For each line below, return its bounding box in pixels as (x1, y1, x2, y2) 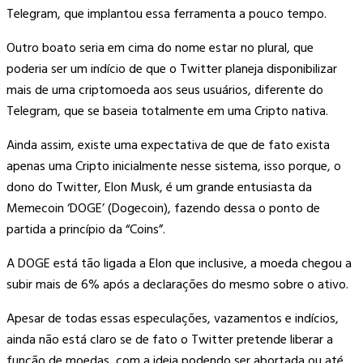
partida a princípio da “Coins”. (6, 219, 165, 241)
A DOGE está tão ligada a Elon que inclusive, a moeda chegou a (6, 253, 352, 275)
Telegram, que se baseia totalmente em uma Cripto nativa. (6, 100, 328, 122)
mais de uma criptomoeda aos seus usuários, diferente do (6, 79, 323, 101)
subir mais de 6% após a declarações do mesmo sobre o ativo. (6, 274, 348, 296)
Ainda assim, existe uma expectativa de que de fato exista (6, 135, 330, 156)
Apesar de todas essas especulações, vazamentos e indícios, (6, 308, 339, 330)
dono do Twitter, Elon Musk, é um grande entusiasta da (6, 177, 312, 199)
